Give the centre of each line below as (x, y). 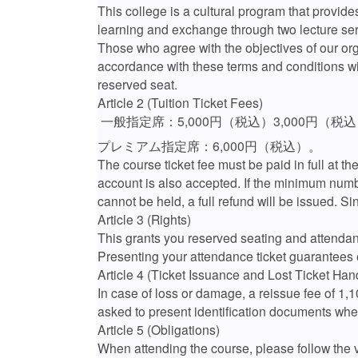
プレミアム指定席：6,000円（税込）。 (209, 145)
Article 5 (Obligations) (159, 329)
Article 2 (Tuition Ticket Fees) (180, 102)
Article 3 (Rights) (144, 219)
